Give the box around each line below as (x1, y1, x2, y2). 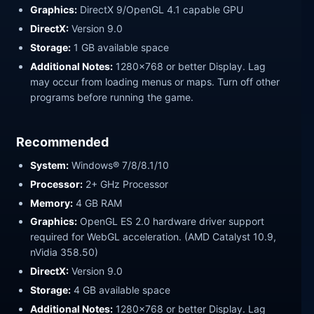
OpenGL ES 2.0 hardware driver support (77, 215, 265, 228)
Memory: (30, 196, 74, 209)
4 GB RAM (73, 196, 123, 209)
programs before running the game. (30, 90, 194, 103)
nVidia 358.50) (30, 246, 99, 259)
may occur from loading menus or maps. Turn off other (30, 75, 280, 88)
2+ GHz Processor (83, 177, 169, 190)
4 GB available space (71, 284, 171, 296)
